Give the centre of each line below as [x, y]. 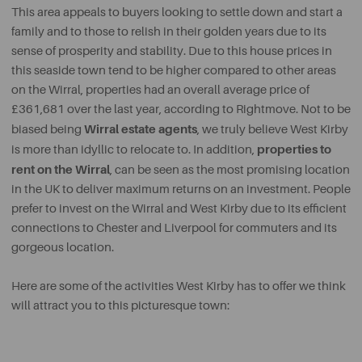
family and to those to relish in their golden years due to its [169, 32]
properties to [294, 149]
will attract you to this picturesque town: [120, 306]
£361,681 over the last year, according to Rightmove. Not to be [181, 109]
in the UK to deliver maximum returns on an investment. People [181, 189]
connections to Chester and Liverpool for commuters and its [174, 228]
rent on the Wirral [61, 170]
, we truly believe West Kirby [273, 130]
